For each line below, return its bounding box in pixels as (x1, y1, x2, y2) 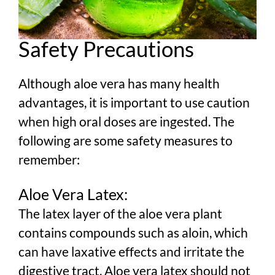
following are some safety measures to (18, 132, 233, 148)
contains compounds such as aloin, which (18, 224, 248, 240)
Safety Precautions (18, 36, 194, 62)
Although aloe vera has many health (18, 75, 220, 91)
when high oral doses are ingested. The (18, 113, 234, 129)
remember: (18, 151, 80, 167)
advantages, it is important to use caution (18, 94, 250, 110)
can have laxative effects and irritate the (18, 243, 244, 259)
